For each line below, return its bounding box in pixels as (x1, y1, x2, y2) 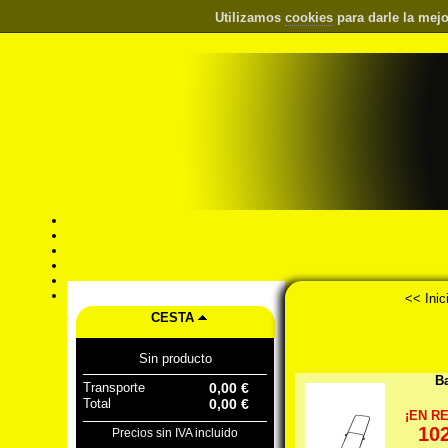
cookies (285, 10, 333, 25)
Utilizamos (215, 10, 285, 25)
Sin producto (138, 350, 212, 366)
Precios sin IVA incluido (112, 426, 239, 440)
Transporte (83, 379, 146, 395)
